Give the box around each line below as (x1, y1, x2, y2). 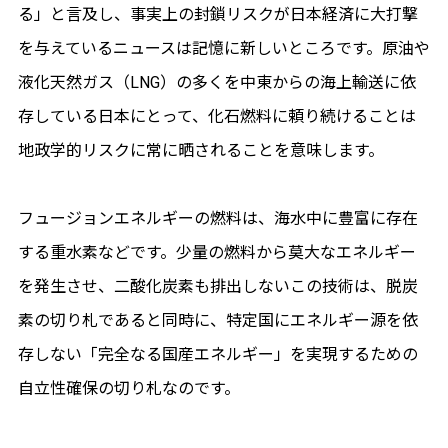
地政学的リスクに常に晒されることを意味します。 (17, 140, 384, 160)
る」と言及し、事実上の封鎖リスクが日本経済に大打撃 (17, 4, 418, 24)
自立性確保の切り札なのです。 (17, 378, 240, 398)
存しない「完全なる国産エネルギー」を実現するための (17, 344, 418, 364)
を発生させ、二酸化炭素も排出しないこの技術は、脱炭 (17, 276, 418, 296)
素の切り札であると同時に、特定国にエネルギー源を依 (17, 310, 418, 330)
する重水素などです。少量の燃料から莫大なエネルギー (17, 242, 416, 262)
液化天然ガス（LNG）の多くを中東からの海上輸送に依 (17, 72, 416, 92)
